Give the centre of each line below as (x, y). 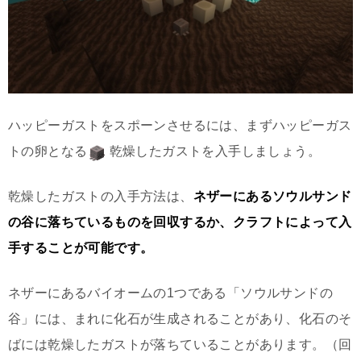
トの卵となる (48, 151)
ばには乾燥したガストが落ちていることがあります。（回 (180, 345)
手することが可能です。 (81, 248)
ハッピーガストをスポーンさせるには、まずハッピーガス (180, 126)
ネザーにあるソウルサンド (272, 197)
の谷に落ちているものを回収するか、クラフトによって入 (180, 222)
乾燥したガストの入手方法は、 (101, 197)
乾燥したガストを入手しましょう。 (215, 151)
